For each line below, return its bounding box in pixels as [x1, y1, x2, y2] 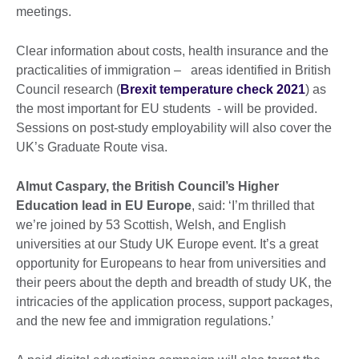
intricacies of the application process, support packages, [16, 294, 333, 309]
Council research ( [16, 82, 120, 96]
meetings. [16, 4, 71, 18]
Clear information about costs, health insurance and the [16, 43, 329, 58]
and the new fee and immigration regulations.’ [16, 313, 274, 328]
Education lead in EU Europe [16, 198, 192, 212]
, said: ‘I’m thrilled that [192, 198, 314, 212]
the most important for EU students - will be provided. [16, 101, 321, 115]
